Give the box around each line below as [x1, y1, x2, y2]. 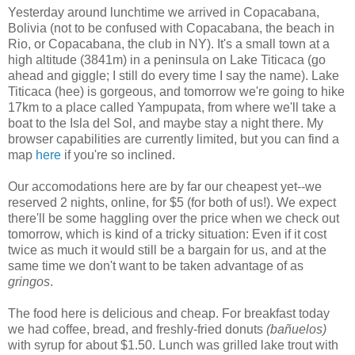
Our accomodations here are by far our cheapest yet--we [8, 179, 322, 193]
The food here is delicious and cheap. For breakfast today [8, 306, 330, 320]
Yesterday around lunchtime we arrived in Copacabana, [8, 5, 319, 19]
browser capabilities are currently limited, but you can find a [8, 132, 339, 146]
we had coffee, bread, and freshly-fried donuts [8, 322, 266, 336]
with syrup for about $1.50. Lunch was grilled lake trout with [8, 338, 338, 352]
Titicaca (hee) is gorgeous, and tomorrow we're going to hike [8, 84, 345, 98]
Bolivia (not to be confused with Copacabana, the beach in [8, 21, 334, 35]
